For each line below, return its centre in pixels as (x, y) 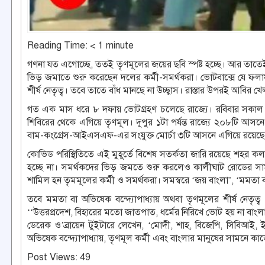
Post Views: (52, 257)
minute (120, 45)
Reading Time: (59, 45)
